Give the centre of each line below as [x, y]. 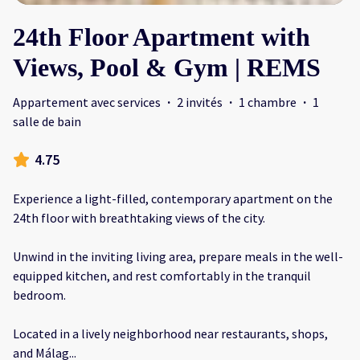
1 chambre [268, 102]
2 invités [200, 102]
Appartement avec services [87, 102]
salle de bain [47, 121]
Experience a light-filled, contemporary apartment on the [173, 198]
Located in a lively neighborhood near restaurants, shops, [170, 333]
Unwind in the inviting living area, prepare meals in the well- [178, 256]
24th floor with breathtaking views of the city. [139, 217]
